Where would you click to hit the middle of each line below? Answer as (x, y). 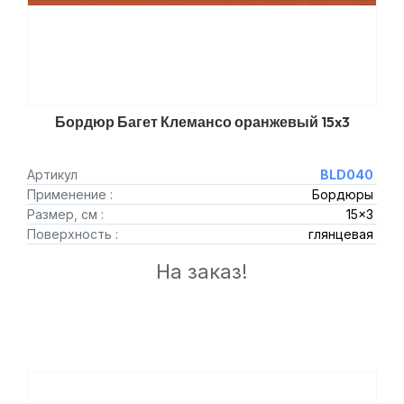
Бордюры (342, 194)
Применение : (70, 194)
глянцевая (340, 234)
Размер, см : (65, 214)
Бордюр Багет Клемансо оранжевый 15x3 (202, 122)
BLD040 (346, 174)
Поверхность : (73, 234)
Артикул (52, 174)
